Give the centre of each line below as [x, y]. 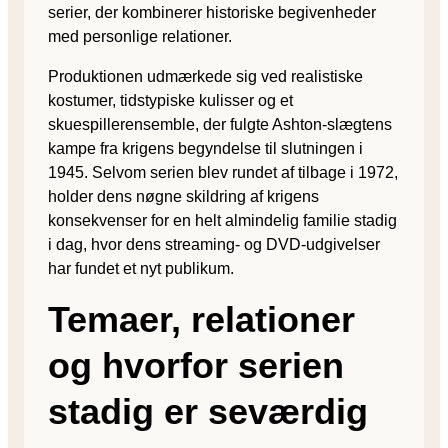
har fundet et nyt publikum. [141, 268]
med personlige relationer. [140, 36]
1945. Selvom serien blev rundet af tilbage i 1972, [223, 172]
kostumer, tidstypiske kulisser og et [170, 100]
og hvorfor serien [196, 365]
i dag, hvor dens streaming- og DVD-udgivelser [214, 244]
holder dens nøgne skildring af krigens [183, 196]
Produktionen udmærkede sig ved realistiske [205, 76]
